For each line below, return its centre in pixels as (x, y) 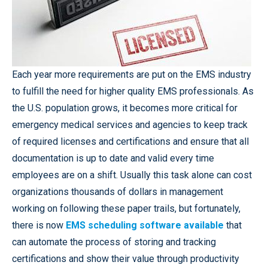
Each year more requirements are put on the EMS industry (132, 74)
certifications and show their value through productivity (126, 259)
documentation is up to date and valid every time (113, 158)
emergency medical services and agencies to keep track (130, 125)
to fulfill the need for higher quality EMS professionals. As (133, 91)
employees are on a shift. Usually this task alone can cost (132, 175)
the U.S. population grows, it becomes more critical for (125, 108)
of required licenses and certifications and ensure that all (130, 141)
